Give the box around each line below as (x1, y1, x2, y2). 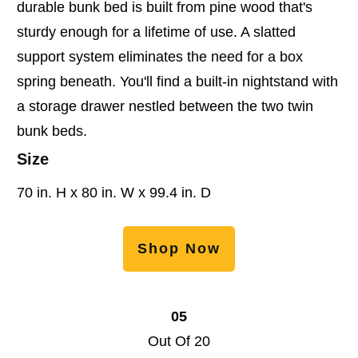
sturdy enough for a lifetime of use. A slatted (17, 23, 296, 40)
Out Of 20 (148, 332, 210, 349)
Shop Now (137, 240, 221, 257)
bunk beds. (17, 122, 87, 139)
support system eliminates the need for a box (17, 48, 303, 65)
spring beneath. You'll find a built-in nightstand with (17, 73, 338, 89)
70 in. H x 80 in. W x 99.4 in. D (17, 184, 211, 201)
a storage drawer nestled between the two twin (17, 97, 313, 114)
